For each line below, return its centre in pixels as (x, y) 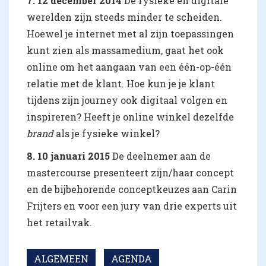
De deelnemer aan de (161, 156)
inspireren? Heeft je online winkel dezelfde (130, 117)
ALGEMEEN (61, 259)
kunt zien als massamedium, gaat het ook (125, 50)
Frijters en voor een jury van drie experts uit (132, 206)
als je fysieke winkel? (107, 133)
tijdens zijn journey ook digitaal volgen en (127, 100)
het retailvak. (59, 222)
